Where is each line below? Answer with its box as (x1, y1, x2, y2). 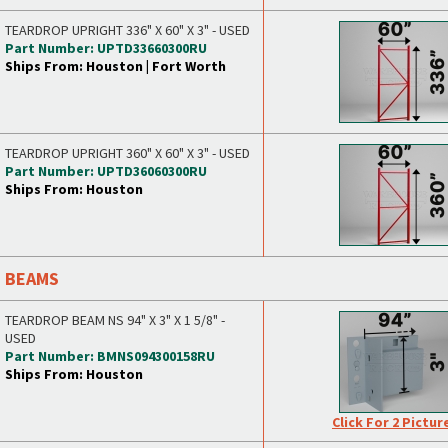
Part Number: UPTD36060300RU (5, 162, 207, 180)
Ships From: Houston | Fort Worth (5, 57, 226, 75)
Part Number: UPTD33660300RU (5, 39, 207, 57)
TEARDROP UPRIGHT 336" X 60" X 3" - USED (5, 21, 250, 39)
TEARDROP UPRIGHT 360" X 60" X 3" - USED (5, 144, 250, 162)
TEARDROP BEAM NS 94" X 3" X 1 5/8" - (5, 311, 225, 329)
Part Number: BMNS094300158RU (5, 347, 215, 365)
